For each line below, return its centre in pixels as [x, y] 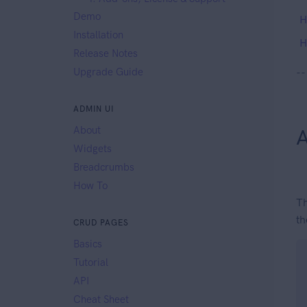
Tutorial [91, 262]
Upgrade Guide [108, 72]
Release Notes [106, 53]
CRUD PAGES [101, 222]
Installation [98, 35]
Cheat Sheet [101, 299]
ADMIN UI [94, 109]
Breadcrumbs [104, 167]
